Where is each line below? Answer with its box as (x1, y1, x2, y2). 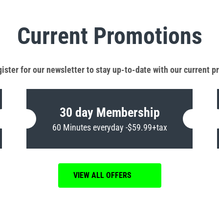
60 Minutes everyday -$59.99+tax (52, 122, 167, 132)
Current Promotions (17, 22, 202, 50)
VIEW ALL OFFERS (73, 171, 131, 180)
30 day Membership (59, 105, 160, 120)
